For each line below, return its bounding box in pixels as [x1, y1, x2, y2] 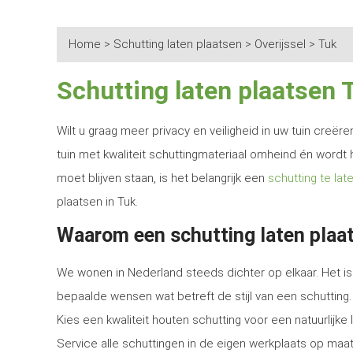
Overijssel [255, 37, 306, 51]
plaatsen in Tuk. [57, 195, 138, 209]
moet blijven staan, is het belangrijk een [57, 171, 268, 185]
